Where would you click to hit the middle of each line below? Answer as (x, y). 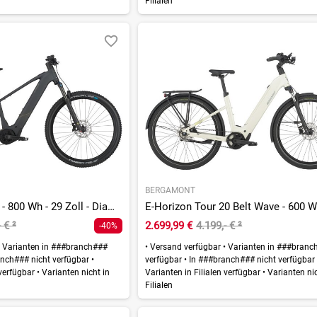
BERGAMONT (171, 191)
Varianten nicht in (74, 273)
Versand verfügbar (186, 247)
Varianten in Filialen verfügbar (204, 273)
